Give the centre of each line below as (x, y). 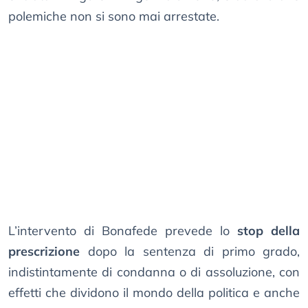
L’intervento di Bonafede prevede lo (123, 231)
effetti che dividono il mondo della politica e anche (154, 293)
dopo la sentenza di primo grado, (190, 252)
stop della (268, 231)
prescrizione (44, 252)
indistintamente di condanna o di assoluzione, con (154, 272)
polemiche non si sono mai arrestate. (114, 16)
